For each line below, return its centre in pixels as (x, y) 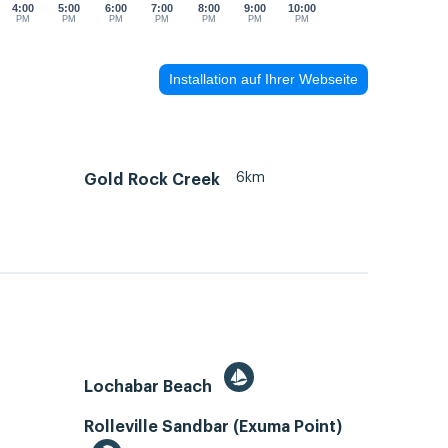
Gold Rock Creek (152, 179)
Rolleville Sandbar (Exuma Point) (213, 427)
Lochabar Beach (150, 387)
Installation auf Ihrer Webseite (263, 79)
